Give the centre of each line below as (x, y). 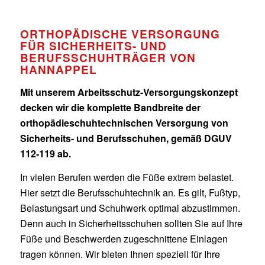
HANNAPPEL (58, 70)
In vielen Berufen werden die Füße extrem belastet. (127, 177)
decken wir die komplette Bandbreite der (110, 107)
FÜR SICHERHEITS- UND (93, 46)
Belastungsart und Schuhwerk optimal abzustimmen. (130, 208)
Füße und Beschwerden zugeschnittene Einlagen (124, 238)
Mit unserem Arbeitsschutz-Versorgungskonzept (129, 92)
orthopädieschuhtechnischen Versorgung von (124, 123)
